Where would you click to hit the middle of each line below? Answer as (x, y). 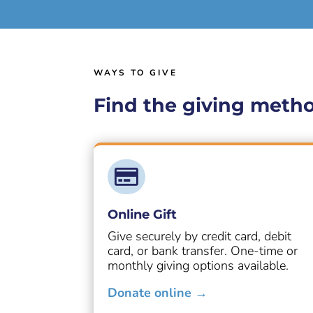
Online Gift (143, 215)
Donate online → (158, 293)
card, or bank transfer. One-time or (203, 251)
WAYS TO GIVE (136, 73)
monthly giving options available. (198, 266)
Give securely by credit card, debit (200, 236)
